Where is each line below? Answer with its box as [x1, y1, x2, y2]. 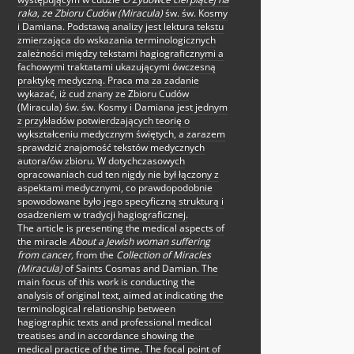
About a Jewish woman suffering [70, 235, 210, 249]
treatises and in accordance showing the [17, 329, 194, 343]
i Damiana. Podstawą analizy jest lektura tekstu [17, 20, 224, 34]
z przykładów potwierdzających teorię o [17, 114, 190, 128]
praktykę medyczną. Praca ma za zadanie [17, 73, 199, 88]
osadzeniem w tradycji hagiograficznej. [17, 208, 188, 222]
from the [73, 248, 116, 262]
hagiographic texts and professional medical [17, 315, 212, 330]
